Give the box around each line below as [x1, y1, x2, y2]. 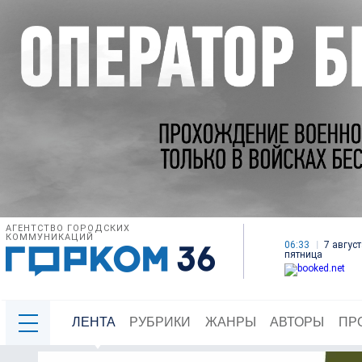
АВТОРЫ [270, 315, 325, 330]
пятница [284, 249, 322, 261]
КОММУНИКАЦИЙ [6, 232, 94, 243]
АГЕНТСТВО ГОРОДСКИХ [6, 223, 130, 234]
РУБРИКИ [129, 315, 192, 330]
